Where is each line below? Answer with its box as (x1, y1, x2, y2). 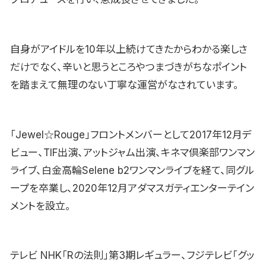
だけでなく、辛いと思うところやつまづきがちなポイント (10, 61, 247, 73)
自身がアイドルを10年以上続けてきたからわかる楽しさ (10, 43, 248, 55)
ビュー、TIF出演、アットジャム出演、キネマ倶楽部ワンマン (10, 146, 255, 159)
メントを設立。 (10, 199, 71, 212)
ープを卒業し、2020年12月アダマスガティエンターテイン (10, 182, 254, 194)
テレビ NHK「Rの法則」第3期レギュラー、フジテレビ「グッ (10, 249, 254, 262)
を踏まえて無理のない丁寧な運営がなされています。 (10, 78, 239, 91)
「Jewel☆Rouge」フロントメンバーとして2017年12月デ (10, 128, 252, 141)
